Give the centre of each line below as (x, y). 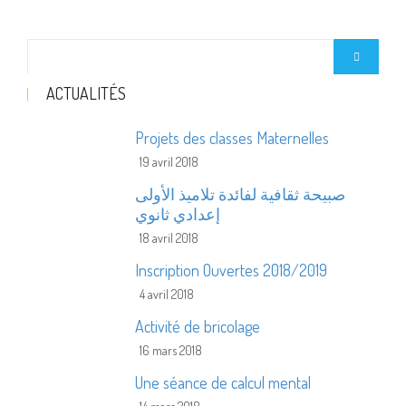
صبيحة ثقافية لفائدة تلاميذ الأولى (241, 194)
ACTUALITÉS (86, 93)
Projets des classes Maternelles (232, 138)
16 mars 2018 (171, 350)
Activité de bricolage (198, 326)
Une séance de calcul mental (223, 382)
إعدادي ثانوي (178, 214)
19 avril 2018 (169, 162)
